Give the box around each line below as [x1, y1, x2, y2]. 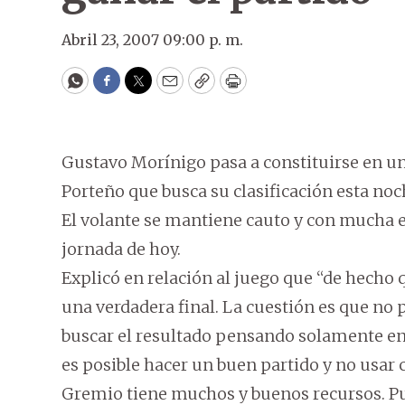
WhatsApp [73, 78, 159, 99]
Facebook [105, 78, 182, 99]
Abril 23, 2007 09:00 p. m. [61, 31, 243, 49]
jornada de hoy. [61, 239, 181, 259]
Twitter [137, 78, 198, 99]
